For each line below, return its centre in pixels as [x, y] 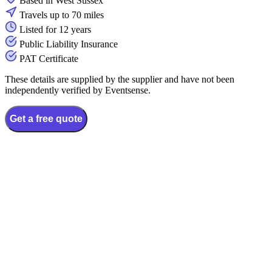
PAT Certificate [49, 59]
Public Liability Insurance [69, 44]
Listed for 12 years [55, 30]
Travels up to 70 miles [62, 15]
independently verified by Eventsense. [78, 90]
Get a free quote [46, 119]
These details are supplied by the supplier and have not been [120, 80]
